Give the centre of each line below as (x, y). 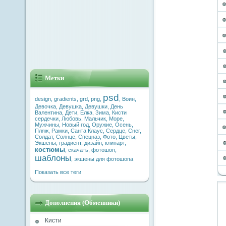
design (43, 99)
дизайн (93, 143)
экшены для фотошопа (104, 159)
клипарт (115, 143)
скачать (78, 150)
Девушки (96, 106)
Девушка (70, 106)
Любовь (71, 119)
